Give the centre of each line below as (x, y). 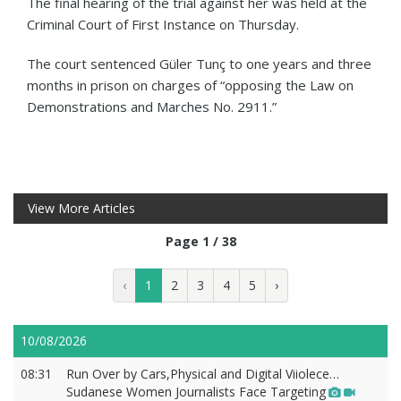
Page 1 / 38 (200, 241)
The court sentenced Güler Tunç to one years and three (199, 63)
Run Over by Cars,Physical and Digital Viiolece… (203, 373)
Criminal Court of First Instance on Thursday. (163, 24)
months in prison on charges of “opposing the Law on (190, 85)
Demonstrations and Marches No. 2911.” (152, 106)
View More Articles (81, 208)
